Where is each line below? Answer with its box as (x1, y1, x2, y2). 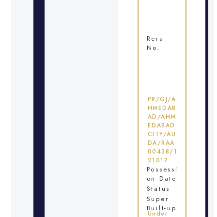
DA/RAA (147, 138, 175, 147)
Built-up (146, 203, 177, 213)
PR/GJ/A (147, 94, 176, 104)
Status (146, 184, 170, 193)
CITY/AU (147, 129, 176, 139)
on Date (146, 173, 177, 183)
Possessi (146, 164, 178, 174)
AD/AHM (147, 112, 176, 121)
